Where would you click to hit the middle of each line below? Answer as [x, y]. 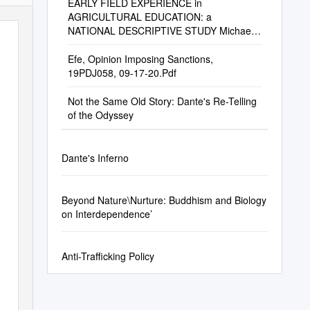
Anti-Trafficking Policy [108, 256]
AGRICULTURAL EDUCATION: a [139, 17]
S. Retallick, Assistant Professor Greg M [155, 44]
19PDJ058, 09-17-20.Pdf [122, 73]
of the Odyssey [100, 115]
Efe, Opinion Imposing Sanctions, [140, 59]
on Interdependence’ [107, 214]
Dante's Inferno [95, 158]
